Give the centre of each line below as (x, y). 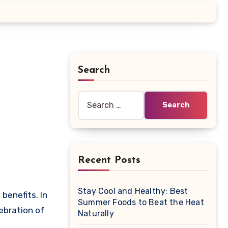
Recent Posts (109, 160)
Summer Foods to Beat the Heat (141, 202)
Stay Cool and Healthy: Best (133, 191)
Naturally (96, 213)
